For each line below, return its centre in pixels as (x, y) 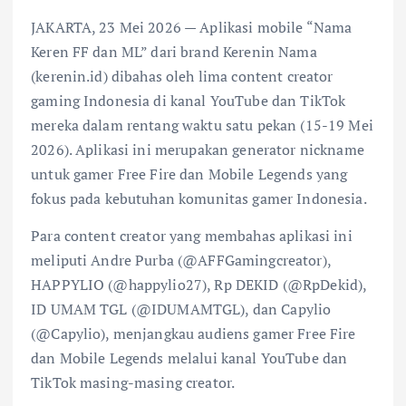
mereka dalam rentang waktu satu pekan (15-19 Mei (202, 125)
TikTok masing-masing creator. (133, 382)
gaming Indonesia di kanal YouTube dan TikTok (188, 100)
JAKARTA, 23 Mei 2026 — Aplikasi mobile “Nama (192, 27)
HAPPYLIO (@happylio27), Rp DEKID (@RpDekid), (199, 284)
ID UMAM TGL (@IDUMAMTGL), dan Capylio (181, 309)
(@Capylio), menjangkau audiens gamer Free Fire (193, 333)
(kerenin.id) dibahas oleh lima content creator (182, 76)
